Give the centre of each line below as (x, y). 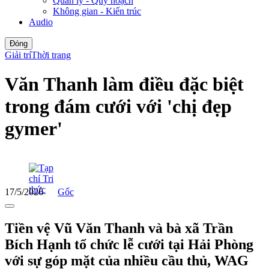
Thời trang (51, 55)
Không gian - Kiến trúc (97, 11)
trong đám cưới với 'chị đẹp (118, 107)
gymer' (34, 129)
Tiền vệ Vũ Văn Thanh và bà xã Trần (119, 228)
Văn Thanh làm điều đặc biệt (124, 84)
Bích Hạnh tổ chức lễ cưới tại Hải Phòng (129, 244)
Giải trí (18, 55)
